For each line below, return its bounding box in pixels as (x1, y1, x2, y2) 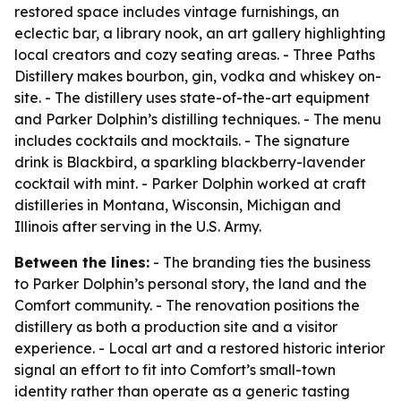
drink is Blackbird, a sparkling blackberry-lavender (14, 153, 365, 171)
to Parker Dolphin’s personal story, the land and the (14, 275, 367, 293)
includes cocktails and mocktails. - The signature (14, 132, 350, 149)
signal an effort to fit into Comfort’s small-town (14, 361, 336, 379)
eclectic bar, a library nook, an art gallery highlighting (14, 24, 386, 42)
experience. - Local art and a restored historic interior (14, 339, 385, 357)
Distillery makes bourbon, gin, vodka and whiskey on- (14, 67, 381, 85)
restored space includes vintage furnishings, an (14, 3, 339, 21)
